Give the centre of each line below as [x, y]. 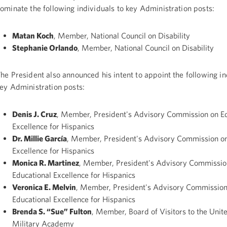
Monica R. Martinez [45, 162]
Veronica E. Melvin [44, 187]
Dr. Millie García [39, 138]
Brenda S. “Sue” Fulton [52, 211]
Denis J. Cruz [34, 114]
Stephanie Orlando [45, 47]
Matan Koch [33, 35]
